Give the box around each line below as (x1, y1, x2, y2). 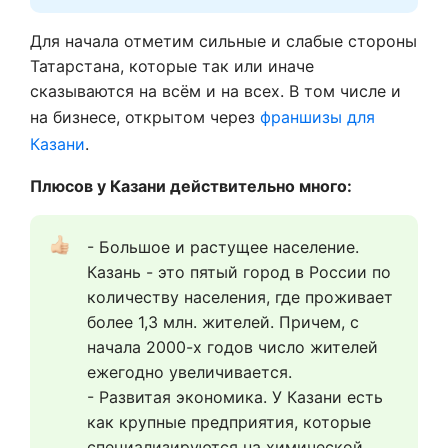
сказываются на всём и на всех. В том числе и (30, 81, 401, 101)
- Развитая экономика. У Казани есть (87, 387, 383, 407)
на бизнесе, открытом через (30, 107, 260, 127)
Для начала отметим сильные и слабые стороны (30, 31, 417, 51)
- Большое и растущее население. (87, 237, 359, 257)
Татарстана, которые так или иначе (30, 56, 314, 76)
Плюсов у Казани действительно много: (30, 176, 352, 196)
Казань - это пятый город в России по (87, 262, 391, 282)
